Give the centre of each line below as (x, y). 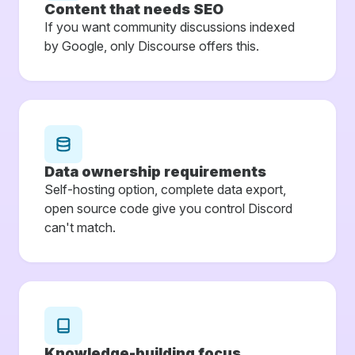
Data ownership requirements (155, 171)
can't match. (80, 227)
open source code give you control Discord (168, 208)
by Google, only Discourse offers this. (152, 46)
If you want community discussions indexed (170, 27)
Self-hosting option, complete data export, (165, 189)
